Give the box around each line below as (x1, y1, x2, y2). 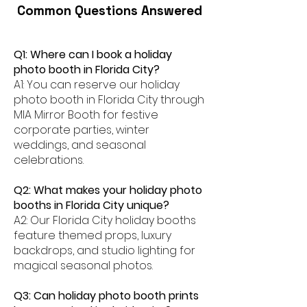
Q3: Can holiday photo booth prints (14, 288, 199, 304)
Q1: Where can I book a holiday (14, 47, 172, 62)
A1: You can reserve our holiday (14, 77, 180, 93)
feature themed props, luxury (14, 228, 171, 243)
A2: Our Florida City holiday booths (14, 212, 196, 228)
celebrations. (14, 152, 84, 168)
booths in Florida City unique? (14, 197, 169, 213)
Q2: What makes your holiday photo (14, 182, 202, 198)
